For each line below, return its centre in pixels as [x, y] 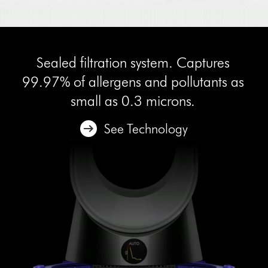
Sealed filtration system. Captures [133, 63]
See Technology [146, 129]
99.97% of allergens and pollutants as [133, 82]
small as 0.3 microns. [133, 101]
